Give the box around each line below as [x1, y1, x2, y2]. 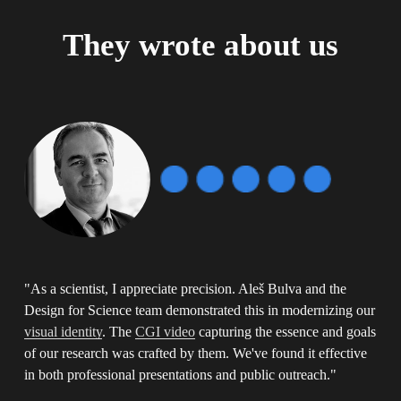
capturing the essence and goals [194, 323, 376, 339]
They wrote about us [63, 26, 338, 63]
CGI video [134, 323, 195, 339]
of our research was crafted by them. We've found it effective [23, 345, 367, 361]
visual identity [23, 323, 102, 339]
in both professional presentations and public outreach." [23, 366, 340, 382]
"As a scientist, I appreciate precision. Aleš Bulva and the [23, 280, 346, 296]
